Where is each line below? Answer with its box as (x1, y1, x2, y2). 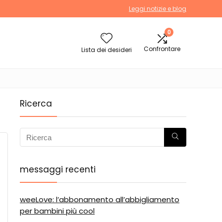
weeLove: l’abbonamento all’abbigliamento (20, 194, 179, 205)
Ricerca (20, 98, 52, 110)
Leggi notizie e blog (129, 4, 186, 13)
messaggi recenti (20, 164, 96, 175)
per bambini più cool (20, 206, 95, 216)
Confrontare (144, 45, 180, 53)
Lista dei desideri (81, 46, 132, 54)
